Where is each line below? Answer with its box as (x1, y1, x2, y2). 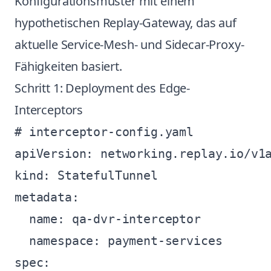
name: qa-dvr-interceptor (15, 212, 201, 226)
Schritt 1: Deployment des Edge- (15, 80, 191, 96)
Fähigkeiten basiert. (15, 58, 122, 74)
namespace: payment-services (15, 233, 223, 248)
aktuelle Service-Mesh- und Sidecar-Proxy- (15, 36, 244, 53)
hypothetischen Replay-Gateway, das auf (15, 15, 237, 31)
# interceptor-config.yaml (15, 125, 194, 139)
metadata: (15, 190, 79, 204)
